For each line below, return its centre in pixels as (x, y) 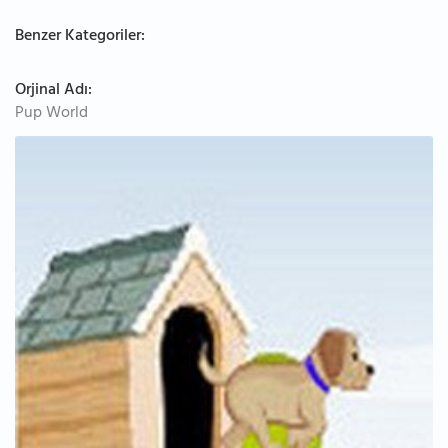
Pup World (51, 114)
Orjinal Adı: (53, 91)
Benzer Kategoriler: (80, 37)
